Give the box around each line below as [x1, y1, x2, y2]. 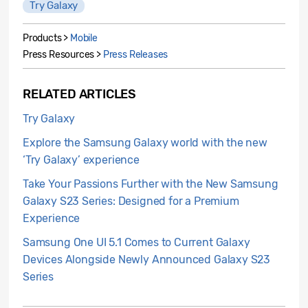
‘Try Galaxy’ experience [23, 153, 140, 167]
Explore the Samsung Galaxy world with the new [23, 136, 267, 150]
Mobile [70, 32, 98, 45]
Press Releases [102, 49, 168, 61]
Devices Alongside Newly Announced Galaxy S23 [23, 253, 271, 267]
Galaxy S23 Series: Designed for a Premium [23, 195, 239, 208]
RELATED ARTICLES [23, 87, 137, 102]
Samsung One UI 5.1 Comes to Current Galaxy [23, 236, 250, 250]
